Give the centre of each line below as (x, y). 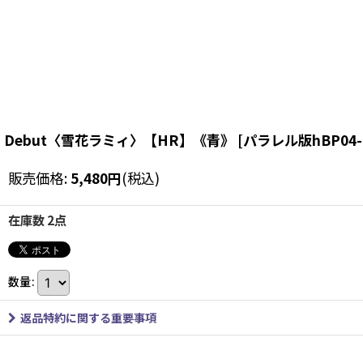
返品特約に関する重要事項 (88, 318)
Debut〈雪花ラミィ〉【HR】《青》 (119, 140)
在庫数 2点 (37, 220)
